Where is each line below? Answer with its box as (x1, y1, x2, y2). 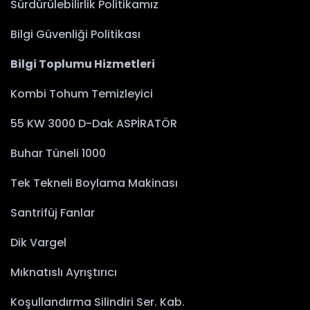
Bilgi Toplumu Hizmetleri (10, 56, 155, 73)
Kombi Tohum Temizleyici (10, 86, 153, 102)
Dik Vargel (10, 235, 66, 251)
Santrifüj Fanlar (10, 205, 95, 221)
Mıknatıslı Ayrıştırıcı (10, 264, 117, 281)
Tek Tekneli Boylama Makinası (10, 175, 178, 192)
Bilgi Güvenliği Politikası (10, 26, 140, 43)
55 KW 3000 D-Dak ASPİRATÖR (10, 116, 177, 132)
